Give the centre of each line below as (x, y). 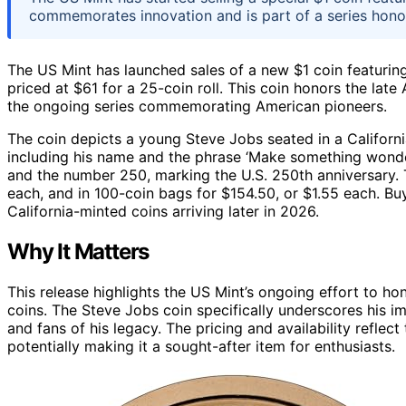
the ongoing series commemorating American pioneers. (197, 106)
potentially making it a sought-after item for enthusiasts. (201, 346)
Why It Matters (78, 251)
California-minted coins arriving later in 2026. (163, 211)
